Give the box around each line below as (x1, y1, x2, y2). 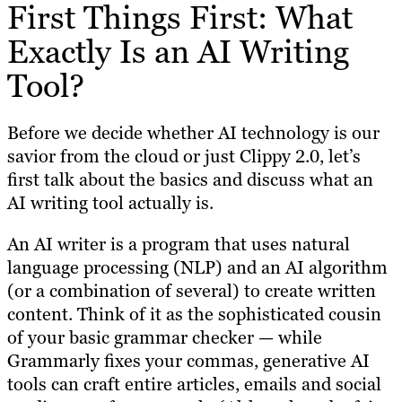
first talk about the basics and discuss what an (7, 168, 373, 192)
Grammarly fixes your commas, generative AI (7, 349, 370, 373)
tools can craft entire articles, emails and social (7, 372, 381, 397)
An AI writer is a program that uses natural (7, 232, 350, 257)
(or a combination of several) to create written (7, 279, 376, 303)
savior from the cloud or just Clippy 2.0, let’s (7, 144, 361, 169)
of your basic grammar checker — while (7, 326, 322, 350)
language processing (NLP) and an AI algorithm (7, 256, 388, 280)
